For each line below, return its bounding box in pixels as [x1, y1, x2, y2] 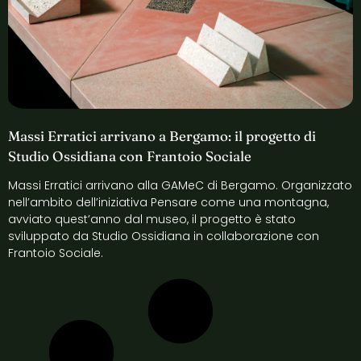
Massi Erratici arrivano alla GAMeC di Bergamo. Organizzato [8, 177, 352, 194]
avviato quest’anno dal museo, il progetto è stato [8, 211, 296, 228]
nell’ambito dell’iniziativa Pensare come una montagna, [8, 194, 329, 211]
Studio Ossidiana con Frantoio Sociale [8, 147, 251, 165]
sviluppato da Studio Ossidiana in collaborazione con [8, 228, 319, 245]
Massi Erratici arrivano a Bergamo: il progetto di [8, 127, 316, 145]
